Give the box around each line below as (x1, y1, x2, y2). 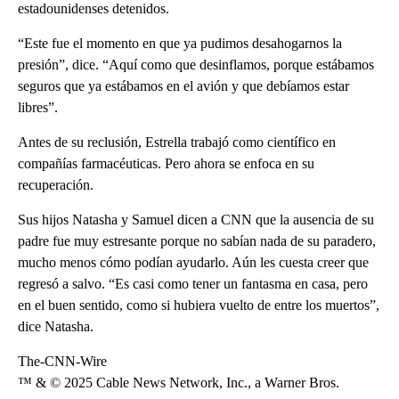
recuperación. (18, 176, 94, 192)
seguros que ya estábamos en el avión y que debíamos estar (18, 77, 349, 94)
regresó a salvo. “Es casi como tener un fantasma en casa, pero (18, 275, 368, 291)
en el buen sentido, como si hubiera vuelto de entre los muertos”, (18, 297, 379, 313)
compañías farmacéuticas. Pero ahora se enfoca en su (18, 155, 314, 171)
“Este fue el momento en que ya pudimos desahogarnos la (18, 35, 342, 51)
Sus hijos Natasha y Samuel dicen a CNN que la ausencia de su (18, 211, 374, 227)
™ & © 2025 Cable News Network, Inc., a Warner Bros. (18, 374, 339, 390)
